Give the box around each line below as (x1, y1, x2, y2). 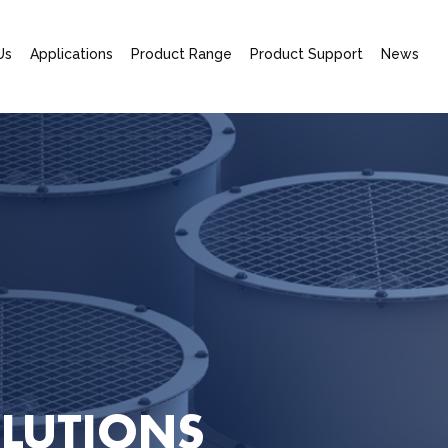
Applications (29, 46, 113, 63)
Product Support (249, 46, 363, 63)
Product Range (130, 46, 232, 63)
